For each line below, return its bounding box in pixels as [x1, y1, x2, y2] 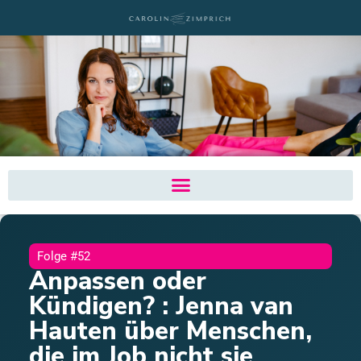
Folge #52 [37, 248, 90, 263]
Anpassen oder [29, 263, 206, 298]
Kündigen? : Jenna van [29, 288, 293, 323]
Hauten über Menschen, [29, 313, 312, 348]
